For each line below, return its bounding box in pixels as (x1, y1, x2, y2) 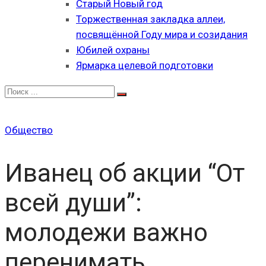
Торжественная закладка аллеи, (76, 13, 225, 25)
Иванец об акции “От (5, 158, 245, 188)
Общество (5, 124, 53, 136)
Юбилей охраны (76, 44, 150, 56)
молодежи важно (5, 217, 208, 247)
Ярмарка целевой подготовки (76, 59, 213, 71)
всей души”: (5, 188, 142, 217)
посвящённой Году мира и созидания (76, 28, 248, 40)
